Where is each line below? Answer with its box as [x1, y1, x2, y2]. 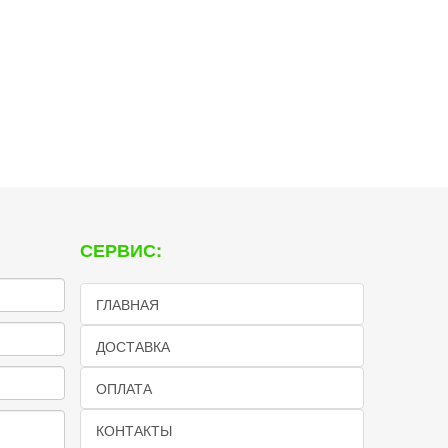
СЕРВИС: [79, 237, 162, 263]
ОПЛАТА [95, 378, 152, 398]
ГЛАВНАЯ [95, 294, 159, 314]
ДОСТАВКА [95, 336, 170, 356]
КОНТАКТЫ [95, 420, 172, 440]
